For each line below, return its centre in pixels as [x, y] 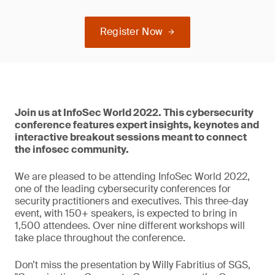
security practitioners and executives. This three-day [131, 201]
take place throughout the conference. [100, 238]
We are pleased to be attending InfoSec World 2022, [132, 176]
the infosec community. [72, 149]
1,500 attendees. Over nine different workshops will [130, 226]
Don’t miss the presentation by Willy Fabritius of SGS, [133, 265]
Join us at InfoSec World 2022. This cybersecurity [134, 113]
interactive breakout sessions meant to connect [131, 137]
